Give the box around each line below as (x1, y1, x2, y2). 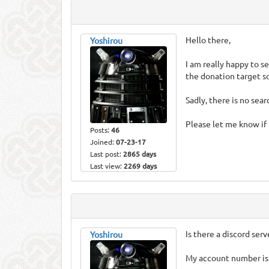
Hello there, (186, 34, 231, 45)
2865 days (123, 149, 156, 159)
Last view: (90, 161, 124, 171)
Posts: (90, 125, 111, 134)
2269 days (124, 161, 157, 171)
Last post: (90, 149, 123, 159)
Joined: (90, 137, 116, 147)
